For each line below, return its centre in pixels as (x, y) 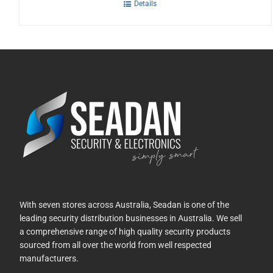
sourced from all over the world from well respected (115, 245)
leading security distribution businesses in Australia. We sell (131, 218)
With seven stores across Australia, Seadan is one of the (124, 204)
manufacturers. (49, 258)
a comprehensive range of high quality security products (125, 231)
